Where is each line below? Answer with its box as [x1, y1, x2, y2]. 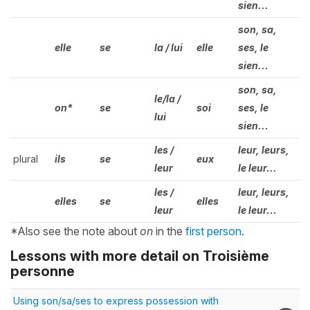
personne [10, 262, 75, 280]
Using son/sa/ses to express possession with [13, 294, 219, 307]
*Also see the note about [10, 224, 140, 238]
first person [185, 224, 241, 238]
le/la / [154, 92, 181, 104]
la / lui [154, 41, 183, 53]
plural [13, 152, 38, 165]
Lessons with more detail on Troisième [10, 247, 269, 264]
